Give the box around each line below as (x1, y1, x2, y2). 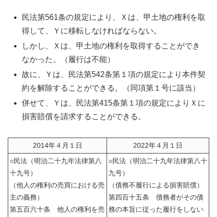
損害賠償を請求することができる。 (22, 112, 146, 121)
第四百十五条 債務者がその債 (108, 193, 203, 201)
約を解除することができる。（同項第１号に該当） (22, 84, 201, 93)
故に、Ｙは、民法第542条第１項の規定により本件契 (22, 70, 206, 79)
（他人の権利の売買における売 (10, 181, 105, 189)
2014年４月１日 (32, 141, 82, 150)
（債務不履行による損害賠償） (108, 181, 203, 189)
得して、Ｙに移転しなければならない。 (22, 26, 162, 35)
